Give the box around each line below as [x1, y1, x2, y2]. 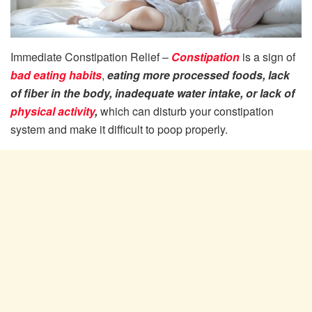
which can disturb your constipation [100, 102, 274, 119]
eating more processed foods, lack [107, 66, 290, 83]
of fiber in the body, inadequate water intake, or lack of [10, 84, 295, 101]
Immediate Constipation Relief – [10, 48, 171, 65]
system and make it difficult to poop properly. [10, 120, 228, 137]
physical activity [10, 102, 95, 119]
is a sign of [240, 48, 295, 65]
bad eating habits [10, 66, 102, 83]
